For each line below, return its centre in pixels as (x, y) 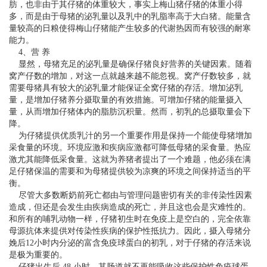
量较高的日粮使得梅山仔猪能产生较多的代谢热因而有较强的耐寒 (130, 29)
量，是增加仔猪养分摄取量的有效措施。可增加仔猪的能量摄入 (126, 100)
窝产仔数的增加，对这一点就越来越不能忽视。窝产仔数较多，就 (130, 76)
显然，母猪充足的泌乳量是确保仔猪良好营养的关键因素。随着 (131, 64)
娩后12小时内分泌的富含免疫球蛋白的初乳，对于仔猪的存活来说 (130, 243)
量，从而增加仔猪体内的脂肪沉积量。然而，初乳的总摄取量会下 (130, 112)
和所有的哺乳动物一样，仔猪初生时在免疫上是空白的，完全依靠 (130, 219)
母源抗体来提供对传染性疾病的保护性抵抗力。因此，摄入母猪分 (130, 231)
